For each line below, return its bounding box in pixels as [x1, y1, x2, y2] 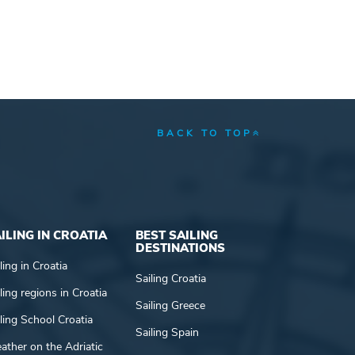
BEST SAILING [136, 227, 218, 243]
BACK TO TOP [157, 126, 253, 139]
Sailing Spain [136, 324, 199, 340]
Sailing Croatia [136, 270, 206, 286]
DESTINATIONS [136, 239, 225, 256]
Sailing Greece [136, 297, 205, 313]
